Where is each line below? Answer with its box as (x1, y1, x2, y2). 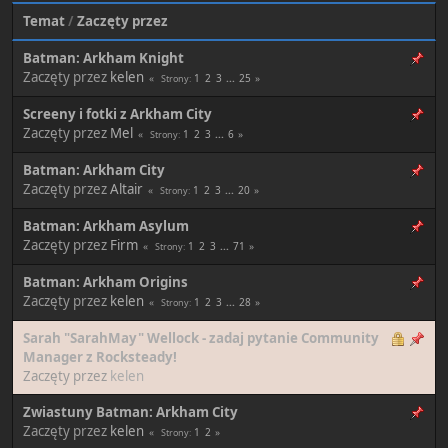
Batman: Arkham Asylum (23, 216, 189, 235)
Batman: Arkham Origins (23, 272, 188, 291)
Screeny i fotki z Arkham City (23, 104, 212, 123)
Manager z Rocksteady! (23, 347, 177, 366)
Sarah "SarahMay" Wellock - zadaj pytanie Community (23, 328, 379, 347)
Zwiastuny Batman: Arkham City (23, 402, 238, 421)
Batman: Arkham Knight (23, 48, 184, 67)
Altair (110, 179, 143, 198)
